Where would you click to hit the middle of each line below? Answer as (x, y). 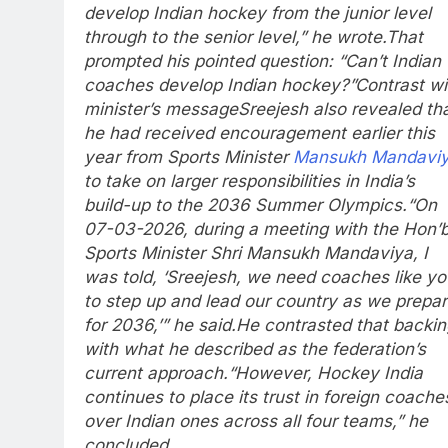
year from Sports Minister (188, 157)
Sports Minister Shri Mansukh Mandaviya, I (256, 253)
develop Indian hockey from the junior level (257, 13)
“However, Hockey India (325, 373)
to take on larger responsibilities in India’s (249, 181)
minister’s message (161, 109)
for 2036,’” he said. (160, 325)
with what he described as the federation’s (255, 349)
